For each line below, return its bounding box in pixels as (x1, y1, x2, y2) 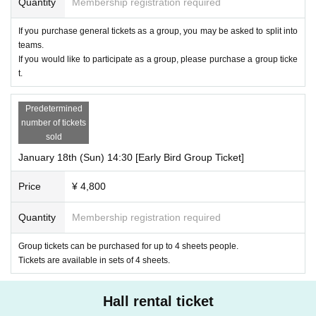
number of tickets (21, 117, 86, 128)
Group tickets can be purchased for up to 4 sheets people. (18, 241, 238, 251)
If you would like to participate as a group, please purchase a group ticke (18, 54, 298, 64)
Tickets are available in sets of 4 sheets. (18, 255, 170, 265)
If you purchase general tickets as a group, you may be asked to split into (18, 25, 298, 36)
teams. (18, 39, 44, 50)
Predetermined (25, 103, 83, 114)
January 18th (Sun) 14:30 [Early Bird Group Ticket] (18, 151, 244, 163)
